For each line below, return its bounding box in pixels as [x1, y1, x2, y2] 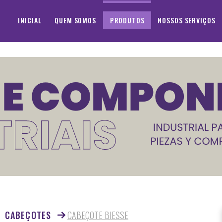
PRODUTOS [110, 14, 145, 25]
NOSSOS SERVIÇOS [158, 14, 216, 25]
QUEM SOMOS [55, 14, 96, 25]
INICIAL [18, 14, 42, 25]
